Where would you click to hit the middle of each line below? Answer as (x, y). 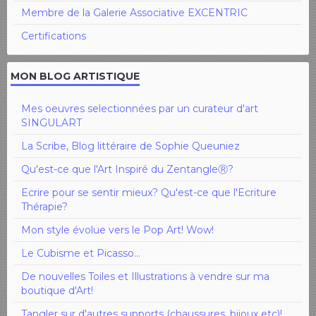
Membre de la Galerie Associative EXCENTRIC (134, 12)
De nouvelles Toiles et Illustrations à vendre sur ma (145, 276)
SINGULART (51, 122)
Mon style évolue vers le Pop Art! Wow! (117, 230)
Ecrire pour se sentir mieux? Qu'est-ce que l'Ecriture (149, 192)
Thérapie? (44, 206)
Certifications (54, 36)
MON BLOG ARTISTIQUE (75, 76)
